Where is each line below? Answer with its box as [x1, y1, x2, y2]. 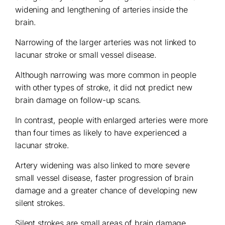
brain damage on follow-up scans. [15, 95, 142, 105]
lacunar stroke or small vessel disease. [15, 50, 157, 60]
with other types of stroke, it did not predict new [15, 82, 192, 92]
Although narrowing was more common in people [15, 70, 196, 80]
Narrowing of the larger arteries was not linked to [15, 37, 196, 47]
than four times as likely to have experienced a [15, 128, 187, 138]
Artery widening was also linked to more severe [15, 160, 190, 170]
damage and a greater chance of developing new [15, 185, 198, 195]
